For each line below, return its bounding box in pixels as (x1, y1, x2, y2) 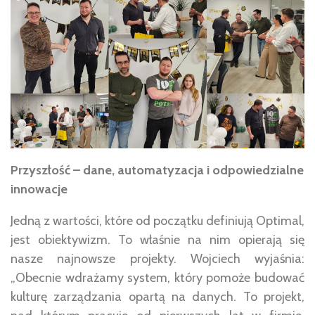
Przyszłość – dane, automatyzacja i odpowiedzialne (11, 162, 304, 179)
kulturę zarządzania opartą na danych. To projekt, (11, 289, 304, 305)
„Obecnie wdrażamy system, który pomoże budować (11, 270, 304, 286)
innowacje (11, 181, 67, 198)
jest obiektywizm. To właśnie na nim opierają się (11, 232, 304, 248)
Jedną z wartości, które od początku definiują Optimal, (11, 213, 304, 229)
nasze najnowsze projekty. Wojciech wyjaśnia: (11, 251, 304, 267)
